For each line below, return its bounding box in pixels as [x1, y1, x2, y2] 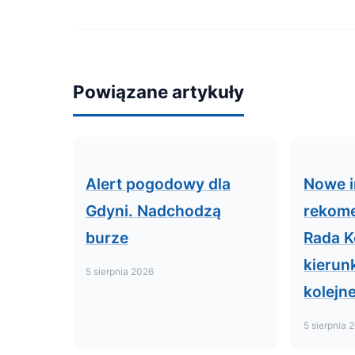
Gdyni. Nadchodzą [86, 201, 221, 220]
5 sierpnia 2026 [86, 265, 154, 277]
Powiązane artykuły [73, 81, 244, 102]
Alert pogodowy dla [86, 174, 231, 193]
